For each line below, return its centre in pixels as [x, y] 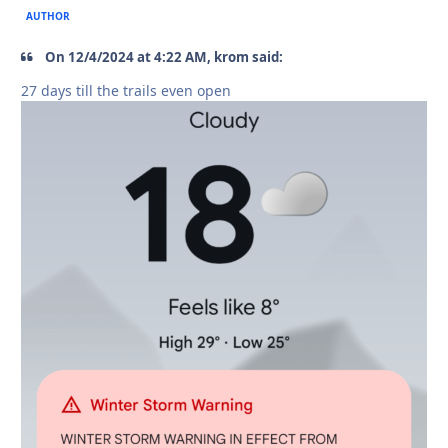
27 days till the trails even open [128, 90]
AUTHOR [48, 16]
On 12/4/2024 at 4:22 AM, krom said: [163, 56]
